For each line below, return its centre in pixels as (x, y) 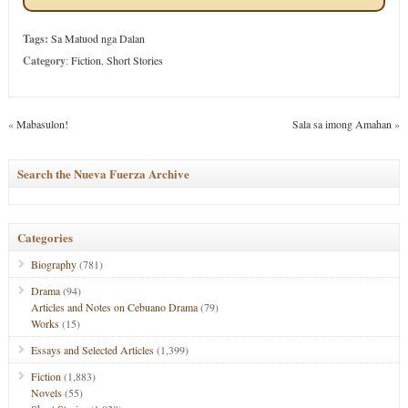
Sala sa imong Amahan (342, 124)
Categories (45, 237)
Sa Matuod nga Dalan (97, 38)
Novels (46, 393)
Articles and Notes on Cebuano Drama (114, 307)
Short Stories (134, 60)
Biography (53, 264)
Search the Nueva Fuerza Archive (103, 173)
